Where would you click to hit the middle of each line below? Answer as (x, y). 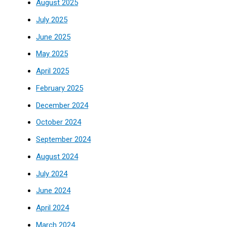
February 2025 (60, 88)
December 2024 (62, 105)
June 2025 (53, 37)
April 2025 (53, 71)
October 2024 (59, 122)
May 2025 (52, 54)
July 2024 (52, 174)
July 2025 (52, 20)
